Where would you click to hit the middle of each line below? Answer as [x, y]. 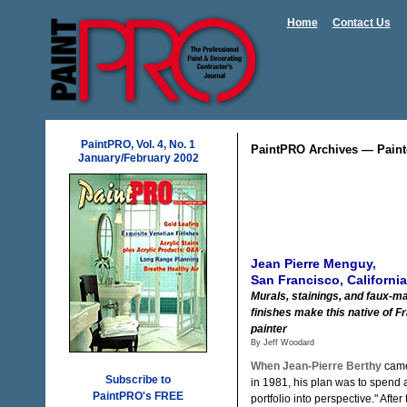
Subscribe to [138, 380]
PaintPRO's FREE [138, 396]
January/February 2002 [138, 158]
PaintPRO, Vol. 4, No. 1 [138, 144]
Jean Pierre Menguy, [313, 263]
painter [269, 328]
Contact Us [361, 23]
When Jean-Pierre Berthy [316, 366]
